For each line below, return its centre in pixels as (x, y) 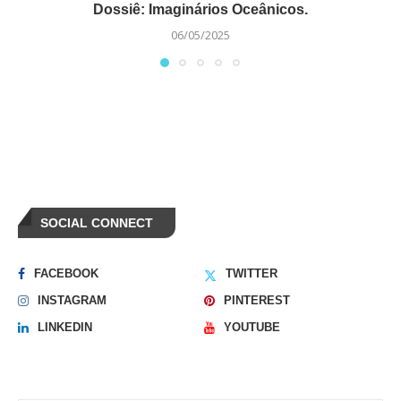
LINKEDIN (65, 328)
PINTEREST (257, 301)
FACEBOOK (66, 274)
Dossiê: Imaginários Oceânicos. (200, 10)
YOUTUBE (252, 328)
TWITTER (252, 274)
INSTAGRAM (72, 301)
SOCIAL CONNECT (97, 223)
